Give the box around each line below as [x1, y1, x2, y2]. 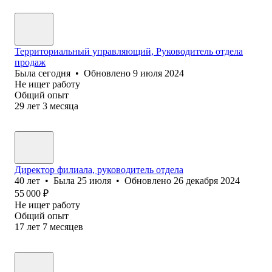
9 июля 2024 [133, 67, 184, 78]
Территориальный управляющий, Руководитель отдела [15, 46, 243, 56]
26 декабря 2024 [174, 175, 240, 186]
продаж [15, 56, 46, 67]
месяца [50, 100, 78, 111]
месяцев [50, 221, 83, 232]
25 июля [77, 175, 111, 186]
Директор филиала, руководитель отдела [15, 164, 183, 175]
